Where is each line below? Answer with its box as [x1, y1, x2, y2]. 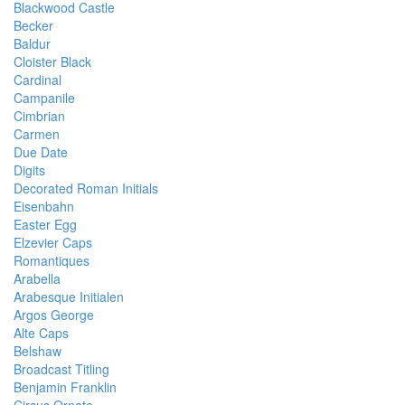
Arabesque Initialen [14, 287, 124, 306]
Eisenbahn [14, 197, 74, 215]
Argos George [14, 306, 94, 324]
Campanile [14, 89, 75, 107]
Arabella [14, 269, 61, 287]
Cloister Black [14, 52, 91, 71]
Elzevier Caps [14, 233, 92, 251]
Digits [14, 161, 45, 179]
